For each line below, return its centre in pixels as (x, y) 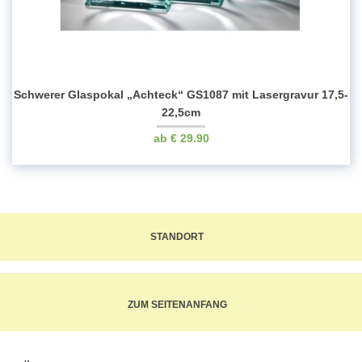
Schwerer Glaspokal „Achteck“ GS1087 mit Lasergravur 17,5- (181, 95)
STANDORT (177, 237)
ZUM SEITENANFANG (177, 305)
